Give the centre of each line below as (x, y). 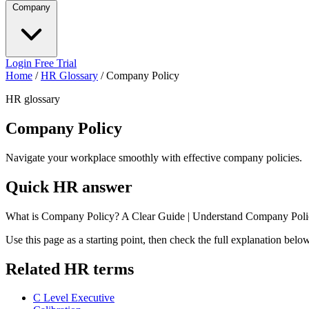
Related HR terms (70, 269)
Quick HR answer (69, 187)
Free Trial (56, 63)
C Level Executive (74, 298)
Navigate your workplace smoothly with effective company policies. (154, 157)
